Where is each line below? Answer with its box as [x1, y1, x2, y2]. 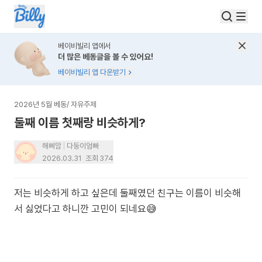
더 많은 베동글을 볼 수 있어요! [58, 52, 153, 61]
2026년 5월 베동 [14, 100, 67, 109]
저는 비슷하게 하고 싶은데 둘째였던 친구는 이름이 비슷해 [14, 187, 241, 199]
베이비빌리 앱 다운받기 [58, 68, 126, 77]
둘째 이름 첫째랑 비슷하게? [14, 115, 146, 130]
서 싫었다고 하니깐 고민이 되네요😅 [14, 203, 157, 215]
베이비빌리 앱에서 [58, 42, 111, 50]
